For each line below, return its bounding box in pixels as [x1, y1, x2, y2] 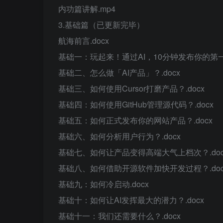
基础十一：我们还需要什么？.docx [58, 210, 181, 222]
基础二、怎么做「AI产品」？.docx [58, 67, 180, 78]
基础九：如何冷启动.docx [58, 178, 149, 190]
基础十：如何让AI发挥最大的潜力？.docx [58, 194, 204, 206]
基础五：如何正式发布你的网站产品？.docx [58, 114, 213, 126]
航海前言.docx [58, 35, 109, 46]
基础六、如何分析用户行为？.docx [58, 130, 181, 142]
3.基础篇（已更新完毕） [58, 19, 144, 30]
